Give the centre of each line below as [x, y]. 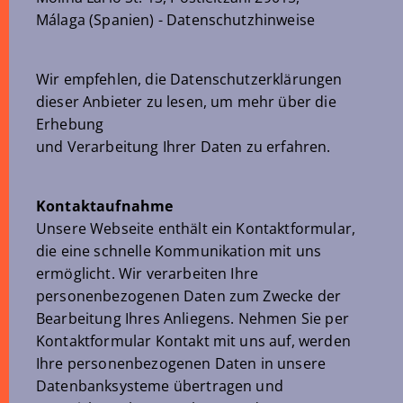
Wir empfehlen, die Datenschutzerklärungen [189, 79]
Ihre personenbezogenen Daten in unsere [181, 363]
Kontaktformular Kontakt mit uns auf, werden [193, 341]
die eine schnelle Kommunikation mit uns [179, 251]
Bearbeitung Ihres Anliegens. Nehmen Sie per [193, 318]
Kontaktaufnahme [105, 206]
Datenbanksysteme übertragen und [160, 386]
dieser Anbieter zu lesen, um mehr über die [186, 102]
